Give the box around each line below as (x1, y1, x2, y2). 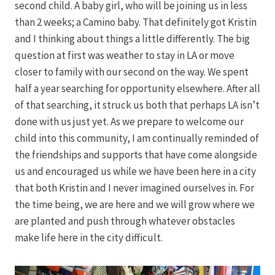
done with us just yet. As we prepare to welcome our (15, 114, 244, 128)
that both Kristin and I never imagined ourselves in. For (15, 180, 254, 195)
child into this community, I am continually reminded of (15, 131, 259, 145)
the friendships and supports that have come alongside (15, 147, 257, 161)
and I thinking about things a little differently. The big (15, 31, 250, 45)
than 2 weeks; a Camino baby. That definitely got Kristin (15, 15, 257, 29)
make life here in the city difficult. (15, 230, 163, 244)
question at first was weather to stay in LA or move (15, 48, 234, 62)
